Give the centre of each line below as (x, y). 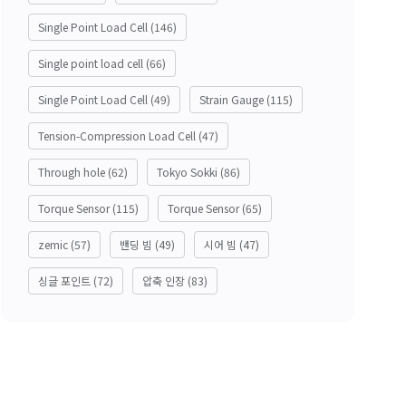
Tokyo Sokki (187, 171)
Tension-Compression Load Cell (117, 135)
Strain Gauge (232, 99)
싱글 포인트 (64, 280)
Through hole (72, 171)
